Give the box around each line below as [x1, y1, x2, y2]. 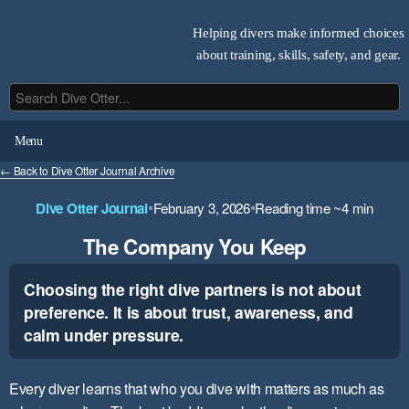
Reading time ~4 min [255, 198, 373, 218]
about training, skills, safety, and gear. [196, 46, 401, 62]
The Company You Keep [82, 231, 307, 261]
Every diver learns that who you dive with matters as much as [9, 378, 384, 399]
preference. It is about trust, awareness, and [24, 299, 353, 323]
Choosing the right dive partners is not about [24, 277, 362, 300]
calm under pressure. [24, 322, 184, 346]
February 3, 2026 [152, 198, 250, 218]
